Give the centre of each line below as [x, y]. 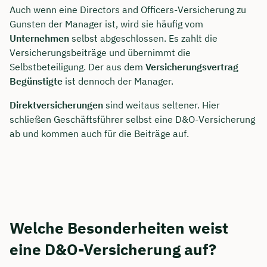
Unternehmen [39, 38]
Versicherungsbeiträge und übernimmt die [100, 53]
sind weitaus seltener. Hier [162, 105]
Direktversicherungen [56, 105]
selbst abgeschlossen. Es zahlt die [143, 38]
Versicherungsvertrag [192, 67]
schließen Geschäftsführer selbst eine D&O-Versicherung [132, 119]
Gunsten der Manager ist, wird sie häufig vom [106, 24]
